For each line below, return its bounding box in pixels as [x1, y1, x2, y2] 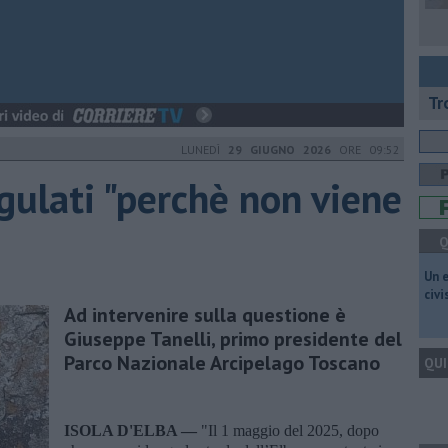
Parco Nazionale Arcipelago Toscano [64, 349, 380, 376]
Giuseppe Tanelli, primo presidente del [64, 325, 402, 352]
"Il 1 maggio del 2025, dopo [201, 421, 379, 439]
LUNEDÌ [181, 142, 228, 157]
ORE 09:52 [331, 142, 400, 157]
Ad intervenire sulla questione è [64, 301, 346, 328]
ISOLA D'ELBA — [64, 421, 201, 439]
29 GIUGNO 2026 [228, 142, 331, 157]
